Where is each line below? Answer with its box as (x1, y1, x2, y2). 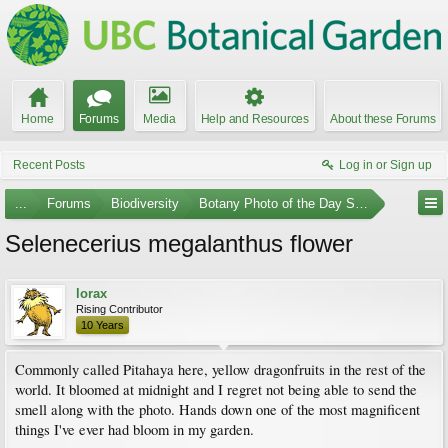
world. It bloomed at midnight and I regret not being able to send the (15, 380, 417, 399)
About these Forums (330, 112, 436, 126)
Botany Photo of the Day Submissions (199, 196, 421, 211)
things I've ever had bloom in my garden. (15, 420, 254, 439)
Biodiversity (111, 196, 179, 211)
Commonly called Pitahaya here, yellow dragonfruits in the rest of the (15, 360, 426, 379)
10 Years (81, 319, 124, 331)
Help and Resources (200, 112, 309, 126)
